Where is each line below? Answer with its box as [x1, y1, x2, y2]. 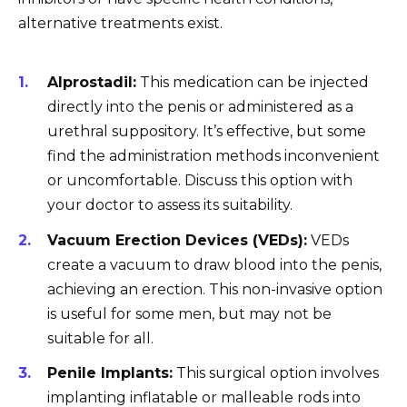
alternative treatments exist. [18, 14, 223, 32]
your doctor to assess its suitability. [47, 196, 293, 214]
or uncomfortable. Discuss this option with [47, 172, 352, 190]
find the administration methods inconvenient [47, 147, 380, 165]
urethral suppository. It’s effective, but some [47, 123, 366, 141]
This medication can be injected [136, 74, 369, 92]
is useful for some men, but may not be [47, 304, 332, 323]
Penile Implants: [47, 363, 173, 382]
